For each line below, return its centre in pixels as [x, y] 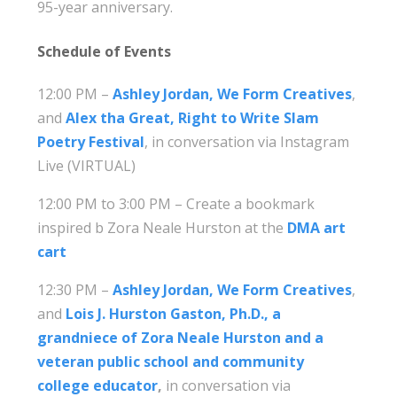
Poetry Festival [91, 141]
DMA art [317, 227]
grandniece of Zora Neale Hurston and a [181, 337]
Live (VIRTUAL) [87, 165]
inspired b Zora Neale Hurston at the [163, 227]
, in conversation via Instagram [247, 141]
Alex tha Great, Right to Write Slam [193, 117]
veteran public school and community [171, 361]
